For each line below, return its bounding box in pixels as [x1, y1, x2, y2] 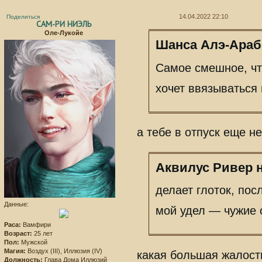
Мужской [19, 239, 47, 246]
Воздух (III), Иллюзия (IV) [26, 247, 102, 255]
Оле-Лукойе [44, 29, 83, 36]
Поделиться [6, 13, 40, 20]
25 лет [32, 230, 53, 237]
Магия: [4, 247, 26, 255]
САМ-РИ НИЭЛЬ [36, 19, 91, 29]
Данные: [4, 201, 29, 208]
